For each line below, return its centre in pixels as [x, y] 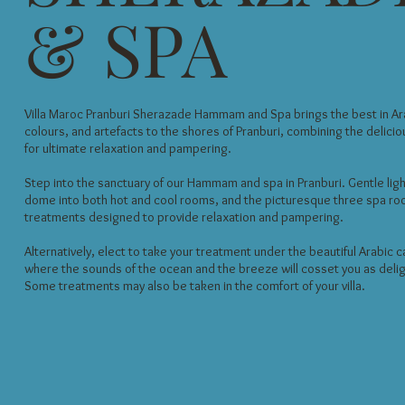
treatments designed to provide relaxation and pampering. [184, 217]
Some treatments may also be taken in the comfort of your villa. [194, 285]
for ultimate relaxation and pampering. [127, 148]
